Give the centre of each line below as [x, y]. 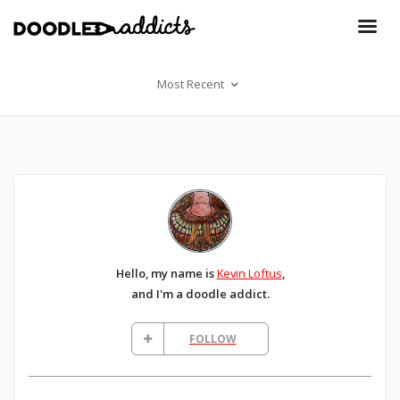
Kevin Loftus [249, 273]
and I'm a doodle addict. [200, 293]
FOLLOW [212, 338]
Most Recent [192, 83]
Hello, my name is [166, 273]
